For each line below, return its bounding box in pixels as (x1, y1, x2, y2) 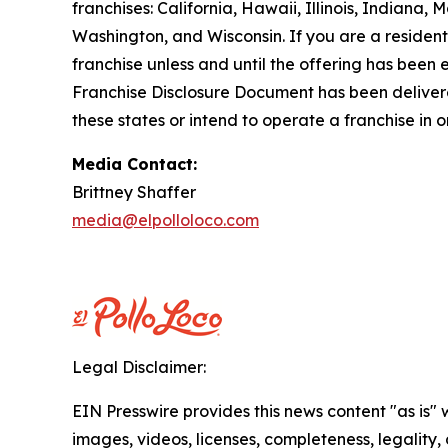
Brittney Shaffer (72, 182, 196, 203)
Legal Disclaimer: (72, 357, 206, 378)
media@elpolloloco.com (72, 210, 259, 231)
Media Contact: (72, 154, 197, 175)
